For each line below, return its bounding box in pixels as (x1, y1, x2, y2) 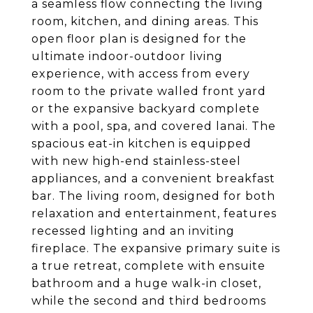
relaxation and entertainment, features (31, 207, 277, 220)
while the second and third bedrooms (31, 294, 266, 307)
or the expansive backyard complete (31, 102, 260, 115)
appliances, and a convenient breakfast (31, 172, 275, 185)
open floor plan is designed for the (31, 32, 247, 45)
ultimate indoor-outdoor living (31, 50, 223, 63)
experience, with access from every (31, 67, 250, 80)
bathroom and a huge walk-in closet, (31, 277, 261, 290)
